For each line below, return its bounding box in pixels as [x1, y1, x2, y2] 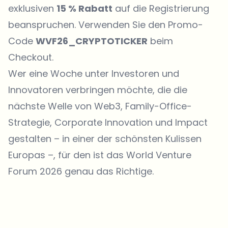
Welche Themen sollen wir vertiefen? [31, 195, 159, 205]
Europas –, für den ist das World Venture [8, 148, 191, 161]
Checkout [8, 50, 52, 64]
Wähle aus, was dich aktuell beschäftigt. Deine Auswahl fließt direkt [31, 204, 211, 212]
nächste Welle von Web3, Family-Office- [8, 99, 192, 112]
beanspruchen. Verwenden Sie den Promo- [8, 18, 203, 31]
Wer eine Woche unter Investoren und [8, 67, 179, 80]
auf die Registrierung [112, 2, 209, 15]
